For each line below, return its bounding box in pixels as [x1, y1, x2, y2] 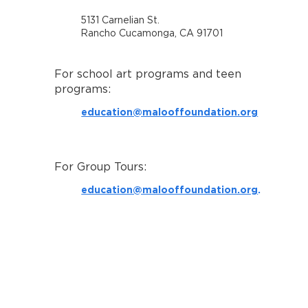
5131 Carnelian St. [80, 15, 163, 25]
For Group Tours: [54, 161, 147, 173]
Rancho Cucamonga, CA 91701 [80, 28, 223, 38]
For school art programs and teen [54, 68, 242, 80]
